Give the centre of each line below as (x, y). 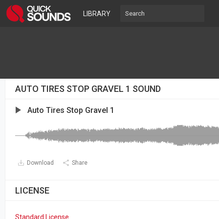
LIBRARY (97, 14)
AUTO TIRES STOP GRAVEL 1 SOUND (88, 89)
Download (40, 163)
